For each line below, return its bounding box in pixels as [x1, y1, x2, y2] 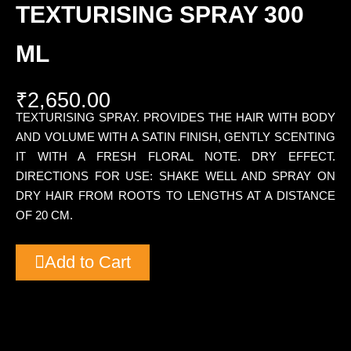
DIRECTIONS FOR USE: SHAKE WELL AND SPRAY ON [16, 168, 335, 183]
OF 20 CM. [16, 208, 73, 222]
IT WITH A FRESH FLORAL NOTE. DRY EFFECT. [16, 149, 335, 163]
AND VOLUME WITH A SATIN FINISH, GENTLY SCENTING [16, 129, 335, 143]
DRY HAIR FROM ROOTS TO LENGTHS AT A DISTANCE [16, 188, 335, 202]
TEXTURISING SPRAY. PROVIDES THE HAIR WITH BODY [16, 110, 335, 124]
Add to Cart [45, 251, 131, 272]
